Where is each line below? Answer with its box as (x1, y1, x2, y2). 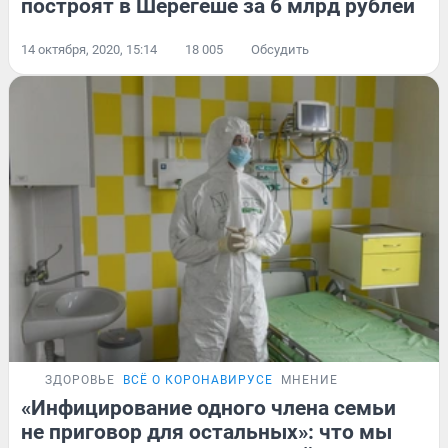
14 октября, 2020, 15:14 (21, 41, 157, 57)
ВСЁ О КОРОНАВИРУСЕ (123, 373, 273, 388)
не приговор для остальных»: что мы (21, 420, 392, 445)
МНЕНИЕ (281, 373, 338, 388)
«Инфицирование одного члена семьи (21, 396, 396, 421)
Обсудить (251, 41, 309, 57)
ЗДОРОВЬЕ (45, 373, 115, 388)
